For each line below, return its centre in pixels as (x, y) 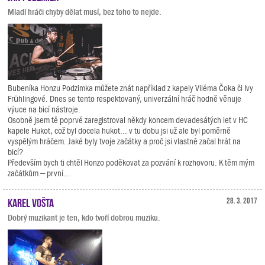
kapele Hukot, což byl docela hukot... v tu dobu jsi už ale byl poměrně (119, 131)
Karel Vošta (31, 202)
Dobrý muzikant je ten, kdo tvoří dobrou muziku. (84, 218)
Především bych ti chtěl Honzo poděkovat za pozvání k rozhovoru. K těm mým (131, 163)
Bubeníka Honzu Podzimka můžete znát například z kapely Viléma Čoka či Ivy (130, 88)
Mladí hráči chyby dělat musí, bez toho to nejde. (85, 12)
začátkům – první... (39, 173)
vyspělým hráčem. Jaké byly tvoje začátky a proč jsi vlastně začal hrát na (124, 141)
